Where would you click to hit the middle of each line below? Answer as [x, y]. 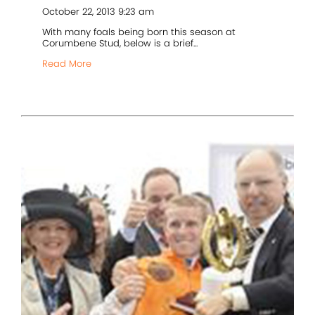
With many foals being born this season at [139, 32]
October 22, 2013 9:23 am [98, 12]
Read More [67, 64]
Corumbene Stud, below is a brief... [120, 44]
